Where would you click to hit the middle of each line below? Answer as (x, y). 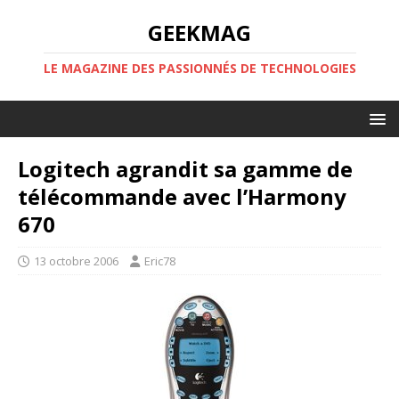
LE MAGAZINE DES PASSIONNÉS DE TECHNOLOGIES (199, 68)
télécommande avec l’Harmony (182, 196)
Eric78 (160, 261)
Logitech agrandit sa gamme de (185, 169)
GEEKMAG (199, 33)
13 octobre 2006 (76, 261)
